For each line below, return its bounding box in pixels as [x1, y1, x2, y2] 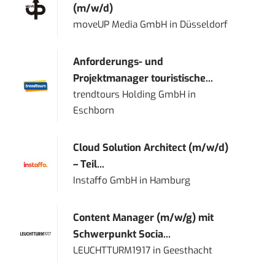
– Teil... [73, 158, 105, 171]
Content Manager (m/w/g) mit [73, 211, 214, 225]
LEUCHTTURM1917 [73, 244, 151, 257]
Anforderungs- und [73, 55, 164, 69]
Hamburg [150, 174, 191, 187]
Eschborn [73, 104, 115, 117]
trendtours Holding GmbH [73, 88, 186, 101]
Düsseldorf [180, 18, 228, 31]
